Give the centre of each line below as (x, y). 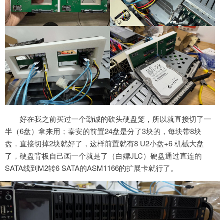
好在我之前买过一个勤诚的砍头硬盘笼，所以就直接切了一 (115, 118)
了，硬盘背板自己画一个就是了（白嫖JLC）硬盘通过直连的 (103, 155)
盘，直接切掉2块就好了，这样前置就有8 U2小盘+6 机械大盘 (104, 143)
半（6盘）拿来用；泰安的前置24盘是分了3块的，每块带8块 (103, 131)
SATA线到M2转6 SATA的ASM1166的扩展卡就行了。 (91, 167)
